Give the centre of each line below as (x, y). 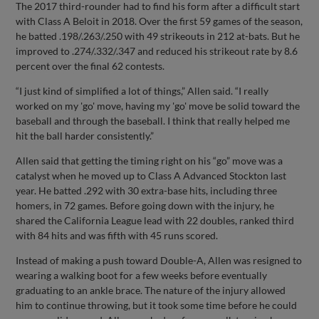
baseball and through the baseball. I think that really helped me (153, 121)
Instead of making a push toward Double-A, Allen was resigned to (159, 261)
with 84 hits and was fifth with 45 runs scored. (117, 236)
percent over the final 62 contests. (90, 66)
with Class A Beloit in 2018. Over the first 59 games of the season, (159, 21)
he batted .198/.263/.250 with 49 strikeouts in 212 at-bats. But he (158, 36)
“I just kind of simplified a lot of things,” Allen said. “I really (142, 91)
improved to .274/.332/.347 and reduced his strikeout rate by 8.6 (157, 51)
